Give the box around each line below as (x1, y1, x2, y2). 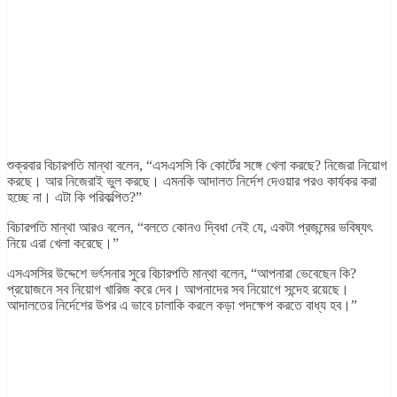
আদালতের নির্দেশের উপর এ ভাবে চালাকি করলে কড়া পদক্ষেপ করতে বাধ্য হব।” (7, 298, 357, 314)
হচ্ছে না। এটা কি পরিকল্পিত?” (7, 190, 142, 206)
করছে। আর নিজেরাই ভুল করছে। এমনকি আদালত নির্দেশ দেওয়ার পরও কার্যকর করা (7, 174, 377, 190)
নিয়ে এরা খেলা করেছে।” (7, 236, 119, 252)
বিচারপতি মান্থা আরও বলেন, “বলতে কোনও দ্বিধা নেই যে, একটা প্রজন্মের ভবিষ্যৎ (7, 220, 372, 236)
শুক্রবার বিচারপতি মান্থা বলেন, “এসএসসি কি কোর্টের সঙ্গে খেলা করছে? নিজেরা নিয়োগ (7, 158, 387, 174)
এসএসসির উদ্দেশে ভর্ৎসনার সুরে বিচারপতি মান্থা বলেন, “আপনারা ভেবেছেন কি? (7, 266, 356, 282)
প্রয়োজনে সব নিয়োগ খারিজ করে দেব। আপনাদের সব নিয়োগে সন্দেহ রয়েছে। (7, 282, 349, 298)
